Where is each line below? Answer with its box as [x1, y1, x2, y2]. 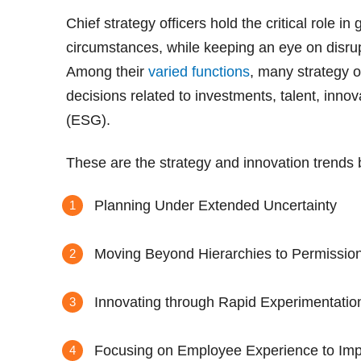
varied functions [148, 63, 250, 80]
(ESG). [66, 111, 110, 128]
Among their [66, 63, 148, 80]
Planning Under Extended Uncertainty [94, 197, 337, 214]
